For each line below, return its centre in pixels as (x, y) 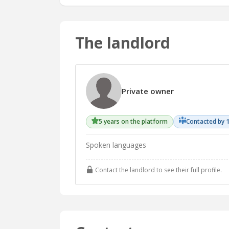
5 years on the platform (133, 121)
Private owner (148, 91)
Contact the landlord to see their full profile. (158, 170)
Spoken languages (116, 145)
